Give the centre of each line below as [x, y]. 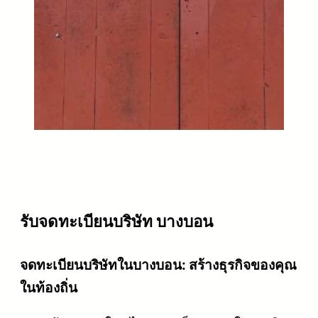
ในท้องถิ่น [49, 287]
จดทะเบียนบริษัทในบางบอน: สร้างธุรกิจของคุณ [158, 264]
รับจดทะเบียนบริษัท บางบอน [116, 221]
